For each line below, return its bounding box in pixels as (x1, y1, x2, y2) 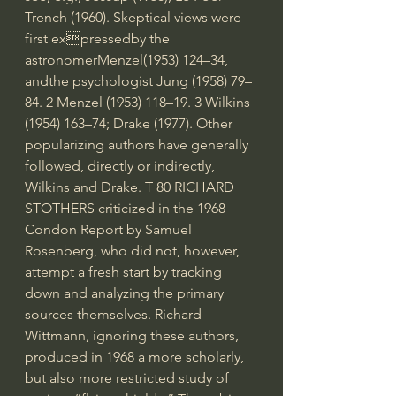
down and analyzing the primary (25, 284, 227, 301)
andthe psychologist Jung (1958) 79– (25, 72, 252, 89)
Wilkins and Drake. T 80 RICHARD (25, 178, 238, 195)
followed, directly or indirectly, (25, 156, 218, 174)
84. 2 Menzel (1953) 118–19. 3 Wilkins (25, 93, 254, 110)
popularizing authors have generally (25, 135, 252, 153)
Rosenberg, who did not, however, (25, 241, 243, 259)
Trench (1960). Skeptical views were (25, 8, 245, 26)
